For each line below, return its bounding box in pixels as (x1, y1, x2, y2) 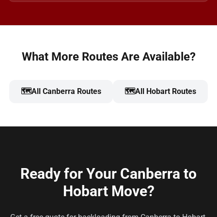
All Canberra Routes (31, 87, 101, 96)
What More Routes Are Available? (21, 50, 196, 63)
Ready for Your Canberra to (20, 165, 197, 182)
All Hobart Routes (135, 87, 196, 96)
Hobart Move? (62, 183, 155, 200)
